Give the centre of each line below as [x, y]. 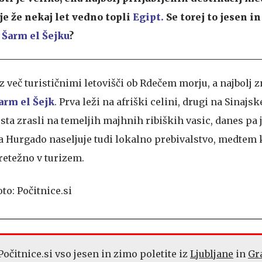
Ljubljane [212, 254]
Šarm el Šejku [35, 36]
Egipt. [148, 17]
